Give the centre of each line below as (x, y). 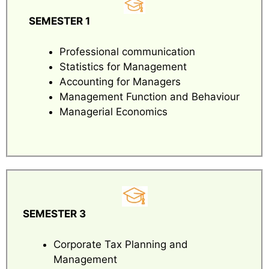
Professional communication (127, 51)
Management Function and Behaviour (150, 96)
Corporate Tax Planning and (121, 244)
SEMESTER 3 (54, 214)
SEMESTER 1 (59, 21)
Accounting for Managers (120, 81)
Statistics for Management (123, 66)
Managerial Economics (113, 111)
